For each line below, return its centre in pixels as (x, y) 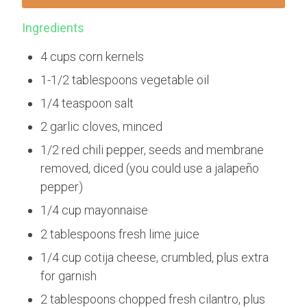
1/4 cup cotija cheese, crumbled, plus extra (155, 257)
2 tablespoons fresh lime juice (120, 234)
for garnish (69, 275)
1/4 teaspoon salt (87, 103)
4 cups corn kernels (93, 56)
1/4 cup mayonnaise (95, 210)
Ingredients (53, 27)
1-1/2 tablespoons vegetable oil (125, 79)
